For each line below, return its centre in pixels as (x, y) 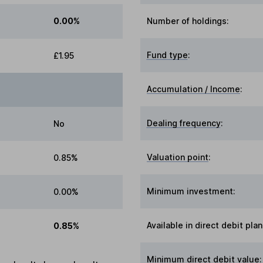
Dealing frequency (184, 123)
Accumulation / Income (194, 89)
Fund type (168, 55)
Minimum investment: (191, 191)
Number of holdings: (188, 21)
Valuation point (178, 157)
